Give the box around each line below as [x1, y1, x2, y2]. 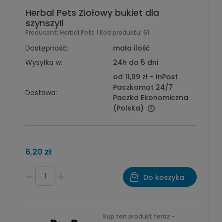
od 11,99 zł [112, 72, 148, 82]
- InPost [149, 72, 178, 82]
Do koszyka [143, 172, 184, 182]
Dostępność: [25, 43, 68, 53]
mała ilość [112, 43, 150, 53]
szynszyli [25, 17, 63, 29]
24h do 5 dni [112, 57, 158, 67]
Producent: [25, 28, 60, 37]
